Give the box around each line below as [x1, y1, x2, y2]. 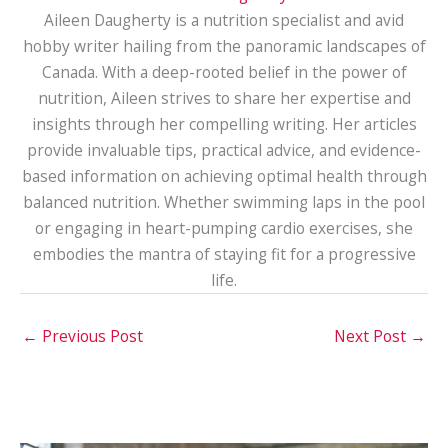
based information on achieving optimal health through [21, 165, 427, 188]
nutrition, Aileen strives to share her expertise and [37, 87, 411, 110]
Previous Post [38, 324, 143, 347]
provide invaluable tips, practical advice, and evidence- [27, 139, 421, 162]
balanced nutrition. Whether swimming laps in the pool [23, 191, 425, 214]
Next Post [334, 324, 410, 347]
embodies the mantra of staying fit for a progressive [32, 243, 416, 266]
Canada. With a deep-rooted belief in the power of [41, 61, 407, 84]
